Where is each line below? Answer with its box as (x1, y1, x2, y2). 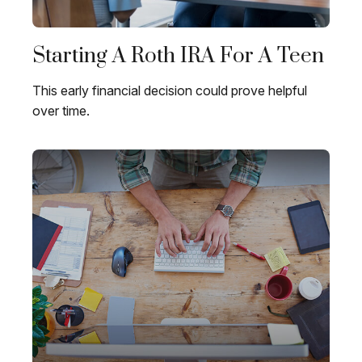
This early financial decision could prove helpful (32, 82, 307, 99)
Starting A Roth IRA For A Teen (32, 43, 324, 70)
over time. (32, 103, 90, 120)
